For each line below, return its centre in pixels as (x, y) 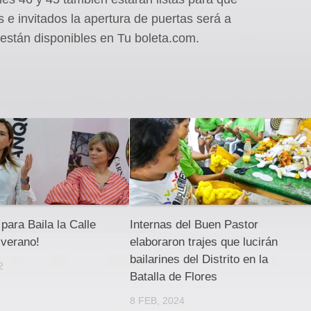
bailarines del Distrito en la (199, 259)
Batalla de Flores (173, 276)
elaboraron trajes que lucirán (203, 242)
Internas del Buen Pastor (194, 224)
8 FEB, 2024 (157, 300)
